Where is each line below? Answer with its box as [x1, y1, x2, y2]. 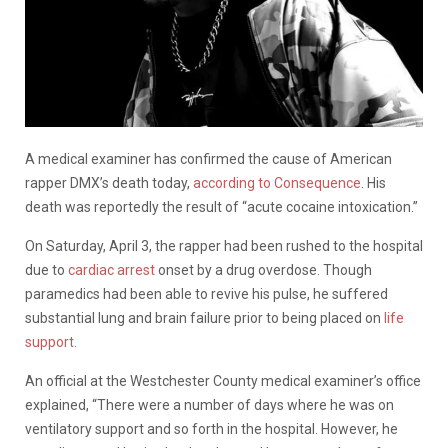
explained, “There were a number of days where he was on [25, 396, 394, 413]
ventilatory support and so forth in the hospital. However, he [25, 420, 398, 437]
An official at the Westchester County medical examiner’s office [25, 372, 421, 389]
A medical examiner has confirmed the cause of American [25, 150, 392, 167]
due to [25, 261, 68, 278]
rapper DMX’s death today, [25, 174, 193, 191]
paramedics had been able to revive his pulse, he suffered [25, 285, 388, 302]
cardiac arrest [68, 261, 155, 278]
